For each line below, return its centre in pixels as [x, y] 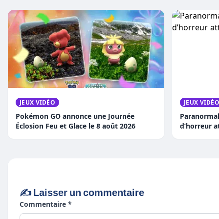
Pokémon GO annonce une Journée [75, 116]
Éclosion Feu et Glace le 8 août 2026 [76, 126]
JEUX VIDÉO [37, 102]
